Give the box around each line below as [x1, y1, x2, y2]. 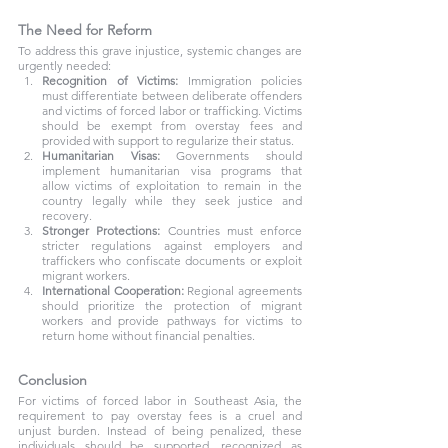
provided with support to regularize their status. [42, 133, 294, 148]
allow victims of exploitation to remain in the [42, 178, 302, 193]
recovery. [42, 208, 92, 223]
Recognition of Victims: [42, 73, 178, 88]
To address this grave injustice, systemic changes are [18, 43, 302, 58]
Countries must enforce [160, 223, 302, 238]
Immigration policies [178, 73, 302, 88]
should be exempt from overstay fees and [42, 118, 302, 133]
